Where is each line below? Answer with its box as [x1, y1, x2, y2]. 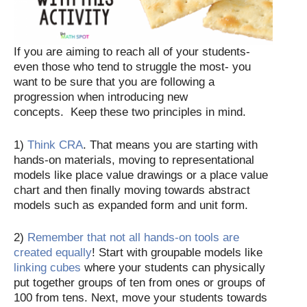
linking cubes [14, 261, 81, 275]
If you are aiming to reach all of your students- [14, 45, 250, 59]
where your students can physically [81, 261, 265, 275]
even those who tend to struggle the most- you [14, 60, 251, 74]
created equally [14, 246, 92, 260]
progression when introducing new [14, 90, 188, 104]
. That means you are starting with [83, 138, 258, 151]
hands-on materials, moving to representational [14, 153, 254, 167]
